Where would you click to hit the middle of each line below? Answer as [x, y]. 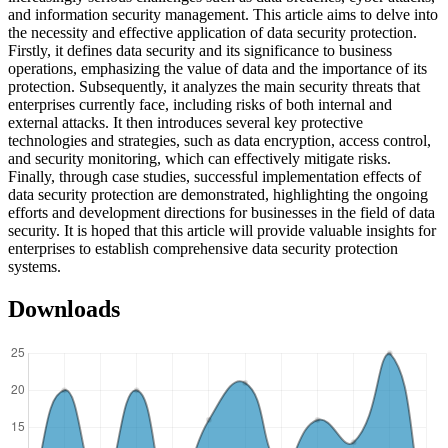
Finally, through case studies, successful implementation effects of [214, 177]
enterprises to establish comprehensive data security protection [203, 249]
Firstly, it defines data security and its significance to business [200, 51]
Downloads [64, 309]
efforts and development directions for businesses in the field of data [221, 213]
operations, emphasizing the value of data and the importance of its [217, 69]
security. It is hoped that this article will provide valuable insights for [222, 231]
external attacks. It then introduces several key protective [185, 123]
